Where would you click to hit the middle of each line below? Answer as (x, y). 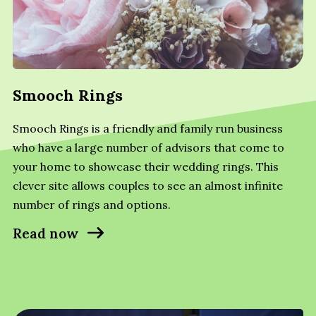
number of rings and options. (91, 204)
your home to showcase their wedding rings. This (145, 166)
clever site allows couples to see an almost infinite (147, 185)
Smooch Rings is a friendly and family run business (147, 128)
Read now (45, 233)
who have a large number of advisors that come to (148, 147)
